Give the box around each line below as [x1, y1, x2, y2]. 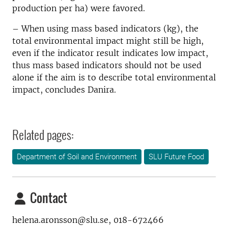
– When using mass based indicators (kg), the [12, 23, 198, 34]
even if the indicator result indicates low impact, [12, 48, 208, 58]
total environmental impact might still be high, [12, 36, 204, 46]
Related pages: [12, 125, 74, 144]
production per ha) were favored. [12, 3, 145, 13]
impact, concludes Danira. [12, 84, 116, 95]
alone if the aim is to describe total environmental [12, 72, 216, 82]
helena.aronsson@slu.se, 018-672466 [12, 215, 164, 225]
